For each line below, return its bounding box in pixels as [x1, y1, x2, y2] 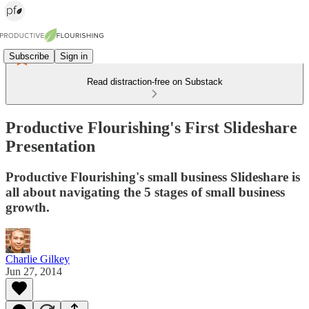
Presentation [6, 137, 95, 155]
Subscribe [9, 50, 49, 61]
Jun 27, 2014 [6, 265, 62, 277]
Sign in [60, 50, 88, 61]
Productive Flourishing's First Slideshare [6, 118, 297, 137]
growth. [6, 199, 50, 215]
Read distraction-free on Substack [86, 77, 223, 87]
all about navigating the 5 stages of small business [6, 184, 285, 199]
